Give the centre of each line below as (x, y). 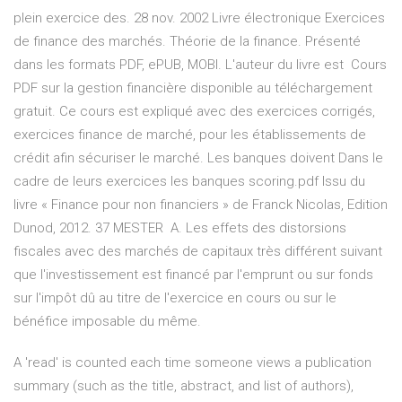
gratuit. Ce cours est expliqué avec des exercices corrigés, (194, 112)
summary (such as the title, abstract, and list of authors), (184, 386)
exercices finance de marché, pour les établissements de (190, 135)
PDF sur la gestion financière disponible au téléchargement (193, 88)
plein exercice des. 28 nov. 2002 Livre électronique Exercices (199, 18)
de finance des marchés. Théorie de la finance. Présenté (187, 42)
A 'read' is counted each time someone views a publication (192, 363)
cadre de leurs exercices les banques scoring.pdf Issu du (189, 182)
